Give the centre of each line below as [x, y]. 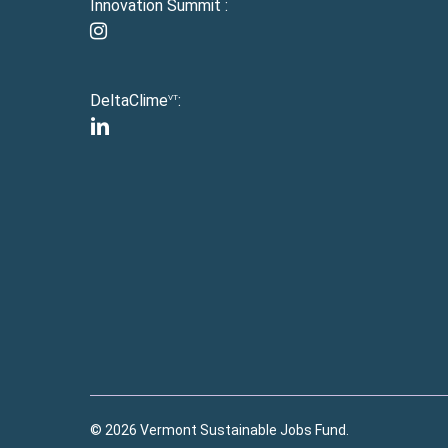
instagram [123, 31]
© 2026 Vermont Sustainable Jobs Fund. [219, 430]
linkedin [115, 126]
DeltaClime [129, 101]
